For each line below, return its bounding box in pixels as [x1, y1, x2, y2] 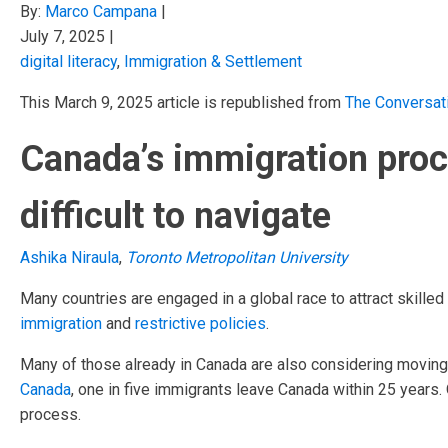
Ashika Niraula [20, 248, 119, 267]
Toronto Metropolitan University [126, 248, 348, 267]
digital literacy [20, 52, 117, 71]
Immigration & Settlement [124, 52, 302, 71]
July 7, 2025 [20, 27, 105, 46]
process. [20, 405, 81, 424]
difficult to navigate [20, 195, 331, 237]
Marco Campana [45, 2, 157, 21]
